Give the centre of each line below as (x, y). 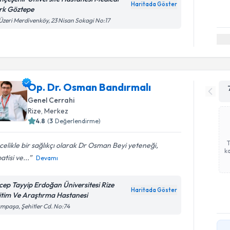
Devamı (47, 158)
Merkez (56, 111)
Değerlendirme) (78, 121)
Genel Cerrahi (51, 100)
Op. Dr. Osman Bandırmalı (90, 87)
